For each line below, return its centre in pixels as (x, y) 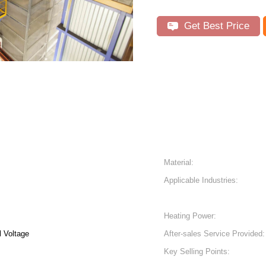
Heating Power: (190, 216)
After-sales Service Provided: (214, 234)
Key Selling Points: (197, 251)
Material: (179, 162)
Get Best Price (215, 26)
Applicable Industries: (201, 180)
